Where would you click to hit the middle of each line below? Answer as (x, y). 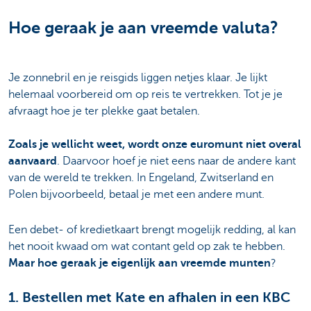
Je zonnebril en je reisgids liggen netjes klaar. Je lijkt (138, 78)
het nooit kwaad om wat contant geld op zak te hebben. (147, 246)
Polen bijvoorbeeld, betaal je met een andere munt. (136, 195)
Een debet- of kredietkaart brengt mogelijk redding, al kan (152, 229)
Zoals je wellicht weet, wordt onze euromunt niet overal (155, 145)
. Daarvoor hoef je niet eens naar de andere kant (176, 161)
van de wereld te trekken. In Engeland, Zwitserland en (141, 178)
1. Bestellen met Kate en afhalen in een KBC (149, 297)
